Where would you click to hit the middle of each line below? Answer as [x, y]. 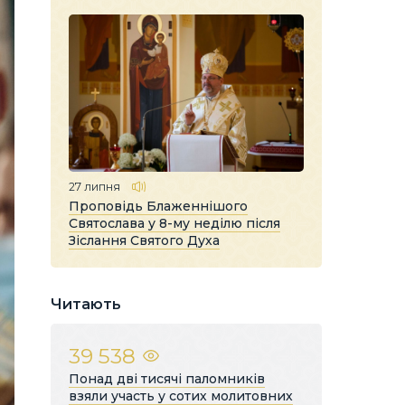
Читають [86, 304]
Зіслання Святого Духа [144, 240]
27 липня [94, 186]
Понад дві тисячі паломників [167, 378]
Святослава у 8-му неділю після [174, 223]
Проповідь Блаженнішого [158, 206]
